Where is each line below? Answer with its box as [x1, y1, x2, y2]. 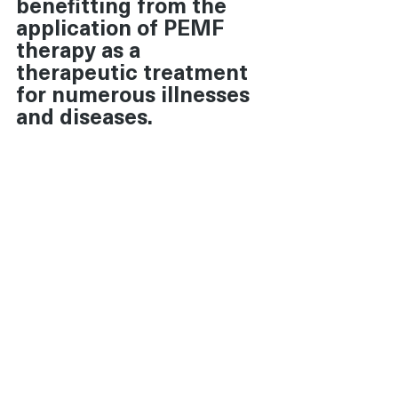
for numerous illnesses [16, 77, 255, 109]
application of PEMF [16, 11, 229, 43]
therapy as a [16, 33, 146, 65]
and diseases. [16, 99, 153, 131]
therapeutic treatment [16, 55, 253, 87]
